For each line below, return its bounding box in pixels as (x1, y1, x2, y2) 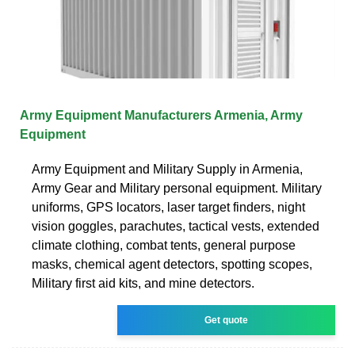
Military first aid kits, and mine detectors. (32, 276, 254, 290)
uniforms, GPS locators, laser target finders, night (32, 200, 305, 214)
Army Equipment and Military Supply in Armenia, (32, 162, 303, 176)
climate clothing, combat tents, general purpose (32, 238, 296, 252)
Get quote (204, 314, 249, 326)
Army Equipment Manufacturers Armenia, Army (20, 108, 303, 122)
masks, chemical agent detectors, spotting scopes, (32, 257, 312, 271)
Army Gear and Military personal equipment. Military (32, 181, 322, 195)
